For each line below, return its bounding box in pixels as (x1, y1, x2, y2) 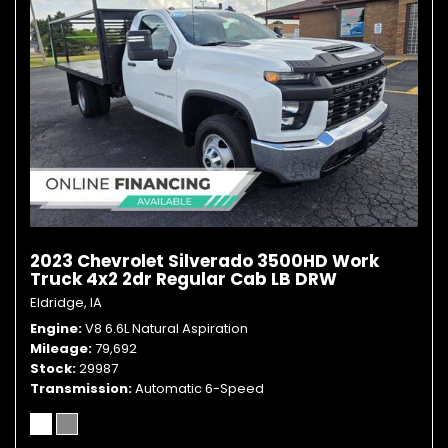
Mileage (30, 339, 88, 358)
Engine (30, 319, 78, 338)
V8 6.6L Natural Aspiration (85, 319, 248, 338)
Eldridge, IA (30, 293, 102, 312)
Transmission (30, 379, 128, 398)
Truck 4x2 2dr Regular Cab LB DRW (30, 267, 337, 291)
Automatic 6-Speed (135, 379, 264, 398)
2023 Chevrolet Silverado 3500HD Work (30, 249, 379, 273)
